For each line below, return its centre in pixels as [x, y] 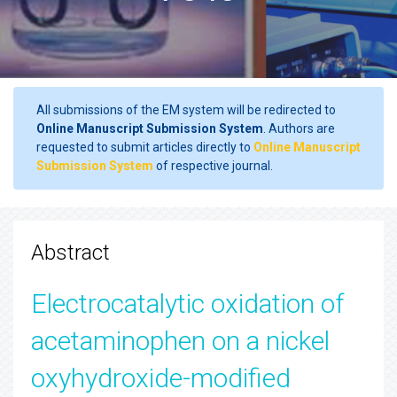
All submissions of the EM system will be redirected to [186, 110]
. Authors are [299, 128]
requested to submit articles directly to [145, 147]
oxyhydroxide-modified [161, 378]
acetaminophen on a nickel [180, 341]
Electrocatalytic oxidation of [187, 304]
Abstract [70, 253]
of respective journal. [213, 166]
